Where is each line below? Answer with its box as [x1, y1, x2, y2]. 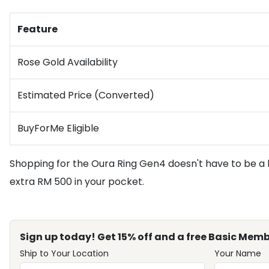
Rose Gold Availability [17, 55, 118, 69]
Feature [17, 22, 58, 36]
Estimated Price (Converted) [17, 88, 154, 102]
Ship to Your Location [20, 247, 109, 259]
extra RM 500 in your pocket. [10, 175, 144, 189]
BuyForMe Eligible [17, 121, 99, 135]
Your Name [214, 247, 261, 259]
